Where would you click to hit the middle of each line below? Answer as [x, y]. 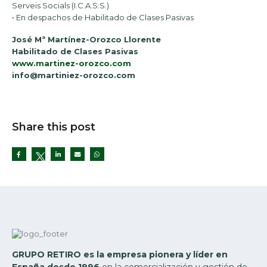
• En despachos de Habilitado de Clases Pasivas [103, 18]
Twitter [42, 170]
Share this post [54, 126]
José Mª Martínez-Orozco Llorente [86, 39]
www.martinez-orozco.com [72, 63]
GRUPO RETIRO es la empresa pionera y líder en [120, 255]
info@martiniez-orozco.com [74, 75]
